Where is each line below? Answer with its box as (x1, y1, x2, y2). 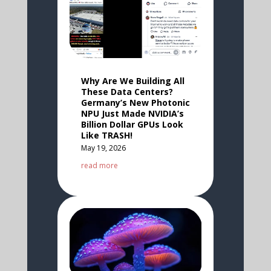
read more (80, 160, 118, 171)
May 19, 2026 (80, 143, 126, 153)
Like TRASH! (80, 129, 132, 141)
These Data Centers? (80, 86, 173, 97)
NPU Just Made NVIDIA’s (80, 108, 184, 119)
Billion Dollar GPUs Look (80, 119, 183, 130)
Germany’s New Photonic (80, 97, 190, 108)
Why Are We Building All (80, 75, 184, 87)
